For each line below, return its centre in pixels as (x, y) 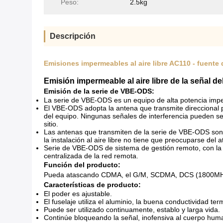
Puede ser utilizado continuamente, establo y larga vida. (132, 210)
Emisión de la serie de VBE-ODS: (99, 91)
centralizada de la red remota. (91, 156)
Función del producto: (82, 165)
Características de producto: (92, 185)
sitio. (51, 124)
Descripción (73, 36)
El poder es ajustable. (78, 194)
